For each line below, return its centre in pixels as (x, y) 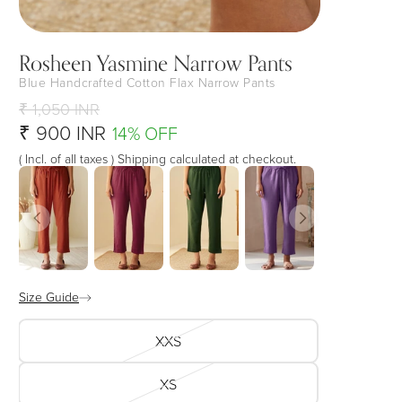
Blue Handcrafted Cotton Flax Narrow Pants (147, 82)
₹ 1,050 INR (59, 109)
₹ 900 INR (62, 132)
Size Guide (49, 296)
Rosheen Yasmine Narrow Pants (156, 63)
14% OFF (145, 133)
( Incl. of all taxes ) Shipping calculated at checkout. (157, 158)
